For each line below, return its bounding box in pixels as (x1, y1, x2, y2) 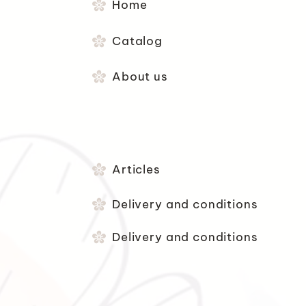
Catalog (112, 33, 163, 48)
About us (112, 68, 168, 84)
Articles (112, 161, 161, 177)
